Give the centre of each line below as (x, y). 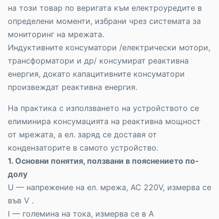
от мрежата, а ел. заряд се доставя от (82, 135)
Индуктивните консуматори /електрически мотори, (109, 48)
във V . (21, 201)
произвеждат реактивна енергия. (73, 87)
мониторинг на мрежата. (56, 34)
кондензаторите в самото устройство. (83, 148)
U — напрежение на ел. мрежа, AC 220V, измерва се (109, 187)
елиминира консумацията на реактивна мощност (104, 121)
